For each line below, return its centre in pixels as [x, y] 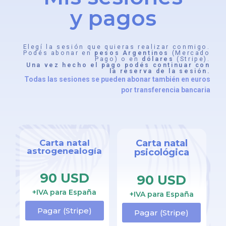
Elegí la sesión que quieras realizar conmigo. [117, 47]
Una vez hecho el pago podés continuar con [118, 65]
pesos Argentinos [132, 53]
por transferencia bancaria [165, 90]
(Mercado [190, 53]
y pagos [113, 18]
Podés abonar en [59, 53]
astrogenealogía [65, 151]
